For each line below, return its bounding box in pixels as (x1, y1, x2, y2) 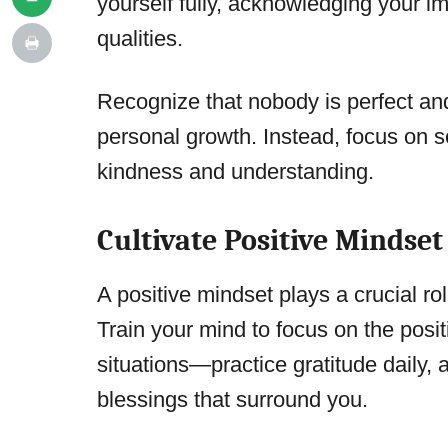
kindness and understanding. (97, 159, 374, 185)
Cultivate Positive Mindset (97, 223, 443, 259)
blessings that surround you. (97, 387, 368, 413)
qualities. (97, 26, 183, 52)
